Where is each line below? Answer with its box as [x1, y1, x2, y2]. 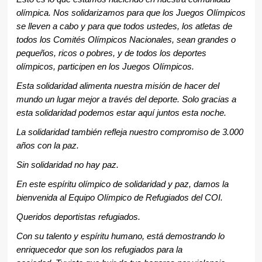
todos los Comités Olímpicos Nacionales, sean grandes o [16, 35, 236, 45]
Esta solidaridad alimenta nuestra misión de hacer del [16, 81, 219, 91]
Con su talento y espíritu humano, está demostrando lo [16, 232, 225, 242]
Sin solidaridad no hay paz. [16, 160, 119, 170]
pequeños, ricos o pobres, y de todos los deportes [16, 49, 206, 58]
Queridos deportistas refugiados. [16, 212, 140, 222]
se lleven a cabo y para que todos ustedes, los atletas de [16, 22, 232, 32]
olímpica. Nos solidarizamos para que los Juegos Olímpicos [16, 8, 246, 18]
